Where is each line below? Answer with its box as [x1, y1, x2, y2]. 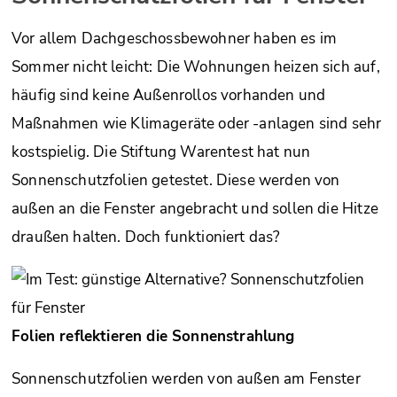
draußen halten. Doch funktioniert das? [12, 227, 281, 247]
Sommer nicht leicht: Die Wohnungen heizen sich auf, [12, 57, 380, 77]
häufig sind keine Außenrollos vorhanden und [12, 85, 326, 105]
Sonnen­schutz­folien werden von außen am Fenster [12, 369, 361, 389]
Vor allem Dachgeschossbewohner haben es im [12, 28, 338, 49]
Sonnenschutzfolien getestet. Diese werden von [12, 170, 340, 191]
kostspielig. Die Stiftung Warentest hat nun [12, 142, 311, 162]
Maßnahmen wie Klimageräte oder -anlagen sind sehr [12, 113, 382, 134]
